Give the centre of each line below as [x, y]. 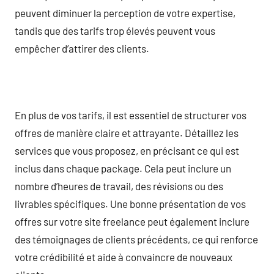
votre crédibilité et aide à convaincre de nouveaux [124, 257]
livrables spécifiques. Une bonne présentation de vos [130, 203]
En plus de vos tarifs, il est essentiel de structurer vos [131, 115]
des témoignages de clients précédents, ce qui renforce [136, 239]
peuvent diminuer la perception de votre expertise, [125, 13]
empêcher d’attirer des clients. [82, 48]
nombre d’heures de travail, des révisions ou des [119, 186]
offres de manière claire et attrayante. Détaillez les [127, 132]
